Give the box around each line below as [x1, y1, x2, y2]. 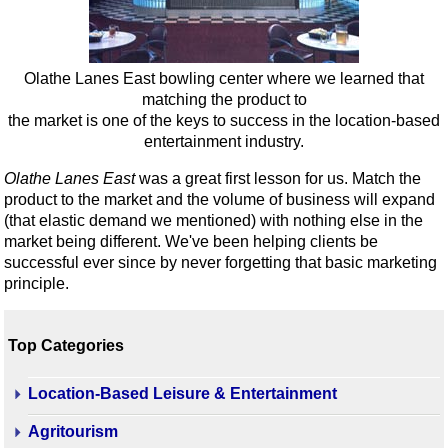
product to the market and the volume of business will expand [4, 190, 435, 208]
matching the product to [141, 90, 307, 108]
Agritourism [28, 423, 118, 441]
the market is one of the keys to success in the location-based [8, 111, 440, 129]
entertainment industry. [144, 132, 304, 150]
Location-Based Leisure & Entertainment [28, 385, 337, 403]
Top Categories [8, 336, 124, 354]
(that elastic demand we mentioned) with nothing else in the [4, 211, 423, 229]
